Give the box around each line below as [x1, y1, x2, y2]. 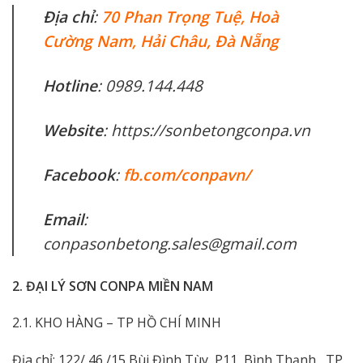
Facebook [43, 163, 115, 186]
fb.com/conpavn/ [123, 163, 250, 186]
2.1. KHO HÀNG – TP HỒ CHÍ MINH [12, 314, 221, 332]
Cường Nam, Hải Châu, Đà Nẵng [43, 29, 279, 52]
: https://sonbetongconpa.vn [103, 118, 310, 141]
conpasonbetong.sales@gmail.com [43, 232, 297, 254]
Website [43, 118, 103, 141]
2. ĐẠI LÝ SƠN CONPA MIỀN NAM [12, 276, 213, 295]
